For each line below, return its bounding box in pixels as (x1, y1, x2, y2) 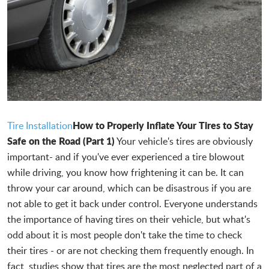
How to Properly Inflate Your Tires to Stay (73, 118, 253, 132)
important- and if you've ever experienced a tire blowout (7, 150, 244, 163)
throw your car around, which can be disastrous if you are (7, 181, 251, 195)
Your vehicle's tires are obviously (115, 134, 253, 148)
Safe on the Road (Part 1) (7, 133, 115, 148)
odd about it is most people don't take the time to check (7, 228, 242, 241)
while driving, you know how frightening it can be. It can (7, 165, 244, 179)
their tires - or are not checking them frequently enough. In (7, 243, 254, 257)
